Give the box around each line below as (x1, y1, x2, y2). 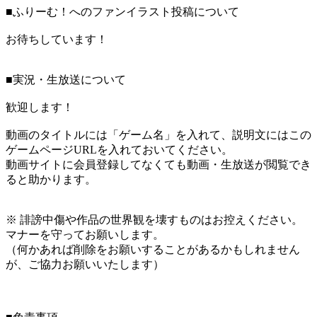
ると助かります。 (6, 173, 96, 186)
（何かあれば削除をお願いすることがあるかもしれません (6, 243, 300, 256)
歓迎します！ (6, 101, 74, 114)
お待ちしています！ (6, 33, 108, 46)
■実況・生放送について (6, 74, 126, 86)
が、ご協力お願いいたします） (6, 258, 164, 271)
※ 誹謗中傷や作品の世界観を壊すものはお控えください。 (6, 214, 303, 226)
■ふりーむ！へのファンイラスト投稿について (6, 6, 239, 18)
